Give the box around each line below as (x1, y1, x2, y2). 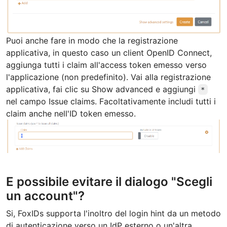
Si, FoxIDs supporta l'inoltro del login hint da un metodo (6, 208, 221, 219)
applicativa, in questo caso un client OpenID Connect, (6, 47, 212, 58)
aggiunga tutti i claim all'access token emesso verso (6, 59, 207, 70)
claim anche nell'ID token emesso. (6, 108, 136, 119)
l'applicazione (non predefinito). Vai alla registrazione (6, 71, 211, 82)
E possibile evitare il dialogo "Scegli (6, 174, 212, 190)
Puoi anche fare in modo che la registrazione (6, 35, 178, 46)
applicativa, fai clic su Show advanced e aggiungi (6, 84, 198, 94)
